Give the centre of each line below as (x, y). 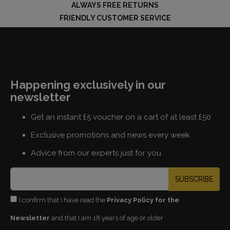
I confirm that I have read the (63, 200)
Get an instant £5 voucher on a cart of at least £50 (121, 117)
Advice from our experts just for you (96, 153)
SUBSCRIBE (194, 179)
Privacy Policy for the (143, 200)
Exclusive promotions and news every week (110, 135)
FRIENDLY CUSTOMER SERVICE (115, 18)
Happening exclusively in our (88, 84)
